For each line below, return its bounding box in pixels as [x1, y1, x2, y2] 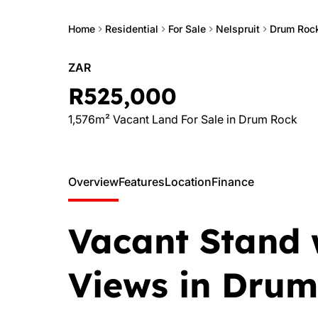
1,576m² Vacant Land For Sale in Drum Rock [68, 112, 297, 126]
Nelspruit [216, 23, 260, 35]
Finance [212, 175, 254, 189]
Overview [68, 175, 119, 189]
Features [119, 175, 165, 189]
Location [165, 175, 212, 189]
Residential [105, 23, 158, 35]
